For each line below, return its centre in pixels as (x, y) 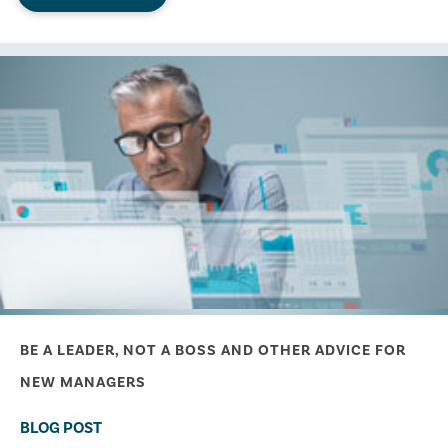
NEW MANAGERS (83, 382)
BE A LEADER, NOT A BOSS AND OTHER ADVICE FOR (213, 350)
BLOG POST (62, 427)
